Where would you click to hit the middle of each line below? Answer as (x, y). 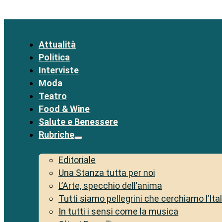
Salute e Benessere (78, 122)
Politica (54, 57)
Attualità (57, 45)
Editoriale (77, 160)
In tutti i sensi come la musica (118, 212)
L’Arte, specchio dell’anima (110, 186)
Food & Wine (64, 109)
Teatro (53, 96)
